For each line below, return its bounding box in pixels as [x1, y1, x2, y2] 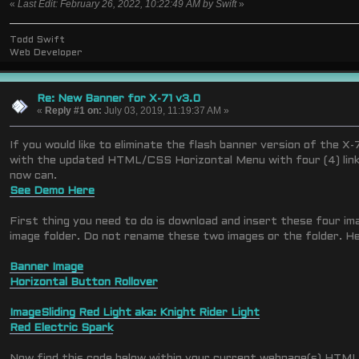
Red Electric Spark [10, 323, 114, 334]
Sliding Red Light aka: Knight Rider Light [41, 308, 260, 319]
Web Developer [10, 47, 83, 58]
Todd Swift [10, 34, 66, 45]
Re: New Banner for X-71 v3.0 [36, 93, 200, 104]
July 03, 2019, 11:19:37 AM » [101, 104, 229, 116]
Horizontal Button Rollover [10, 277, 159, 288]
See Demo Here [10, 186, 95, 197]
